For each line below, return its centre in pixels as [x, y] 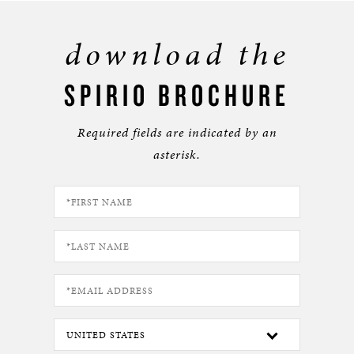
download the [177, 54]
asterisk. [177, 154]
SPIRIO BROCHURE [177, 95]
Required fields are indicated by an [177, 132]
